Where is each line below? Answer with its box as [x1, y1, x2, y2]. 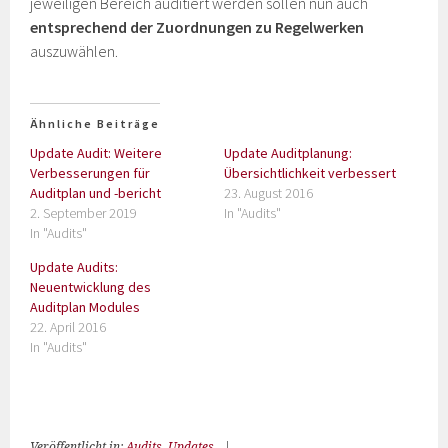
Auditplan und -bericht [30, 184, 162, 202]
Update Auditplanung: [224, 144, 352, 162]
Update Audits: [30, 258, 119, 276]
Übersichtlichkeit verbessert [224, 164, 396, 182]
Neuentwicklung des [30, 278, 152, 296]
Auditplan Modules [30, 298, 141, 316]
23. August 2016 [224, 184, 313, 202]
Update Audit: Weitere [30, 144, 163, 162]
